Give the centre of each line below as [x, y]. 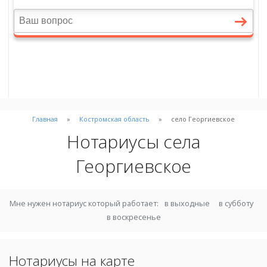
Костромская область [114, 119]
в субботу [236, 203]
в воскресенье [133, 217]
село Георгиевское [203, 119]
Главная [45, 119]
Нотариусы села [133, 142]
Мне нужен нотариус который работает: [85, 203]
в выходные [187, 203]
